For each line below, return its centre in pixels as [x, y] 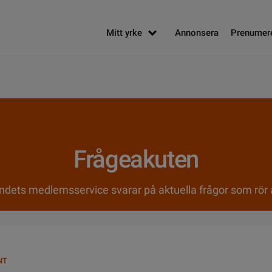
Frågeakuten [136, 159]
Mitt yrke [124, 33]
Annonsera [197, 33]
